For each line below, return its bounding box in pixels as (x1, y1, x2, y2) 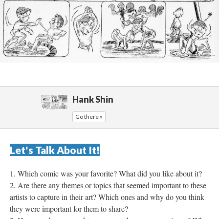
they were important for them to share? (10, 203, 128, 214)
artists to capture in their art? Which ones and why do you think (10, 192, 204, 202)
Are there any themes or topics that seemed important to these (18, 180, 206, 191)
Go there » (75, 113, 103, 121)
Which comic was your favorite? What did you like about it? (18, 168, 202, 179)
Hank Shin (72, 94, 113, 105)
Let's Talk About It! (10, 144, 100, 156)
